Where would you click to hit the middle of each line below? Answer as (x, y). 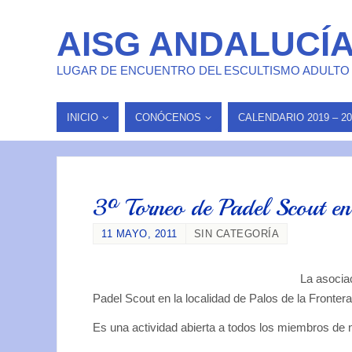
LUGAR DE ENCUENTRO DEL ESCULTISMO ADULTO (203, 70)
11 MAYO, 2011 (139, 234)
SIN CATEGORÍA (236, 234)
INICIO (82, 117)
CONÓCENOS (168, 117)
